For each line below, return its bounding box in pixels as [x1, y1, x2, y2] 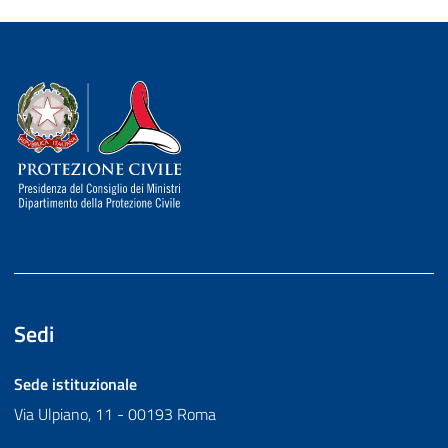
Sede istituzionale [14, 371, 137, 396]
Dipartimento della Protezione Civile [13, 82, 336, 115]
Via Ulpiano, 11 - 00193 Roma [14, 401, 216, 426]
